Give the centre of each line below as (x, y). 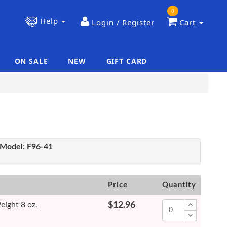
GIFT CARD (127, 61)
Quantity (179, 185)
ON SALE (31, 61)
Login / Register (123, 23)
